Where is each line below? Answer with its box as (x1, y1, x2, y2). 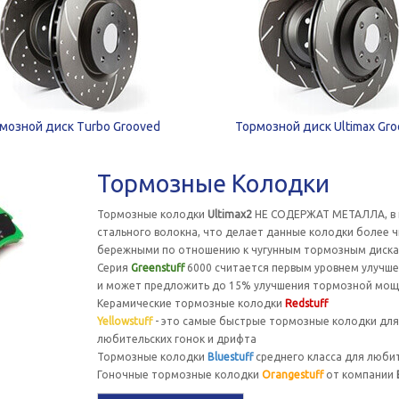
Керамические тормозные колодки (96, 297, 285, 309)
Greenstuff (130, 262, 184, 273)
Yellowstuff (96, 315, 152, 327)
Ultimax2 (207, 208, 252, 220)
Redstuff (284, 297, 328, 309)
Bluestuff (207, 351, 253, 362)
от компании (322, 369, 396, 380)
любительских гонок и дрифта (96, 333, 256, 345)
